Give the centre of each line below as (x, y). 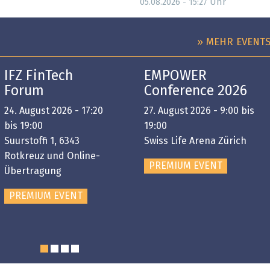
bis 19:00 (24, 126)
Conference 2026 (196, 92)
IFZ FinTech (39, 77)
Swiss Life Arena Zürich (195, 141)
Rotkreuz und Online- (52, 156)
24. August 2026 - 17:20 (54, 111)
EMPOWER (175, 77)
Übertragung (33, 171)
